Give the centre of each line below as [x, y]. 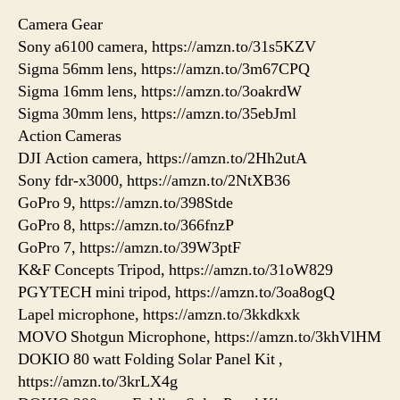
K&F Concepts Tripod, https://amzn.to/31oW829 [175, 271]
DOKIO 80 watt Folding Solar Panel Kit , [150, 360]
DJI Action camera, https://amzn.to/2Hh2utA [162, 159]
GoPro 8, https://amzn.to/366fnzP [126, 226]
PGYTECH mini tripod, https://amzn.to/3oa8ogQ [176, 293]
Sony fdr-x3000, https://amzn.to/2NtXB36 [154, 181]
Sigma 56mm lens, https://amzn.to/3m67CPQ [164, 70]
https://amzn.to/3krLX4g [98, 382]
